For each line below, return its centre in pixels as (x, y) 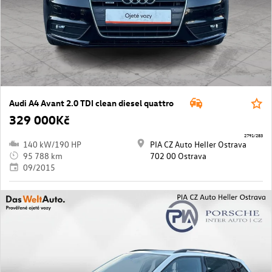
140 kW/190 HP (52, 144)
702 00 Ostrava (178, 155)
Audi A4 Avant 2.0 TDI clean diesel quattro (91, 103)
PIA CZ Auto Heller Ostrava (198, 144)
